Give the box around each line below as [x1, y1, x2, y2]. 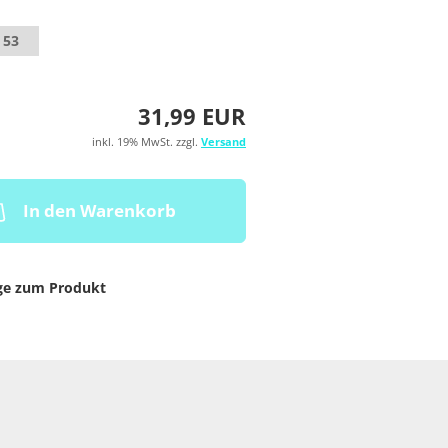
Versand [200, 134, 246, 149]
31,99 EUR [137, 101, 246, 131]
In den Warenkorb [22, 199, 176, 222]
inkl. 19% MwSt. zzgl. [91, 134, 201, 149]
